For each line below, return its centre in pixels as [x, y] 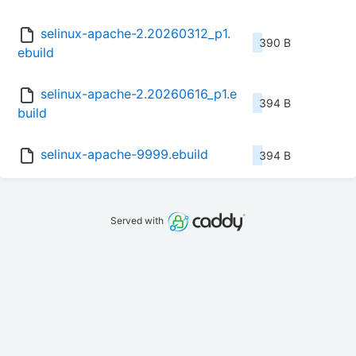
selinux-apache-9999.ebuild [124, 155]
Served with [139, 221]
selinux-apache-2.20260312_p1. [135, 34]
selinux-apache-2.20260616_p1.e [139, 94]
